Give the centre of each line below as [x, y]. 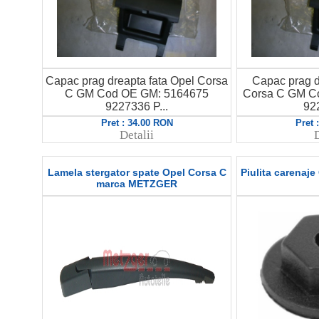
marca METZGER [137, 183]
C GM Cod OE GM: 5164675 [137, 94]
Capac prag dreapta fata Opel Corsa [137, 81]
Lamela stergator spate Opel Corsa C [137, 172]
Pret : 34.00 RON [137, 123]
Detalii [137, 135]
